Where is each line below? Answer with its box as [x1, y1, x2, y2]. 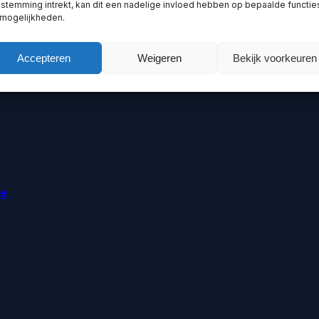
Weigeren [137, 51, 182, 64]
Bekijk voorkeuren [232, 51, 317, 64]
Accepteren [17, 51, 71, 64]
